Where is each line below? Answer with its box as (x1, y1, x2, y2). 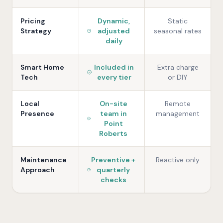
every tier (97, 73, 131, 82)
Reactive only (156, 155, 200, 164)
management (156, 109, 200, 118)
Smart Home (20, 63, 64, 72)
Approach (20, 165, 55, 174)
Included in (94, 63, 134, 72)
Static (168, 16, 188, 25)
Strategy (20, 26, 51, 35)
